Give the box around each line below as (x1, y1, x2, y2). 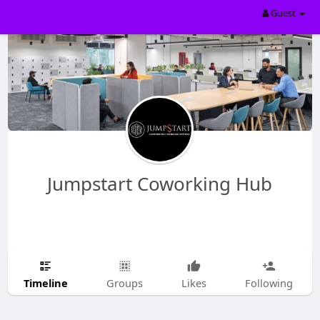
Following (244, 275, 293, 290)
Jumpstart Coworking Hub (47, 170, 273, 196)
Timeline (23, 275, 68, 290)
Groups (106, 275, 143, 290)
